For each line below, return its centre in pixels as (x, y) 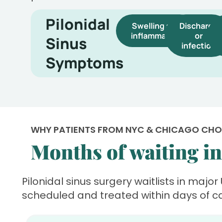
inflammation (156, 35)
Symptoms (84, 62)
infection (199, 45)
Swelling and (156, 26)
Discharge (199, 26)
